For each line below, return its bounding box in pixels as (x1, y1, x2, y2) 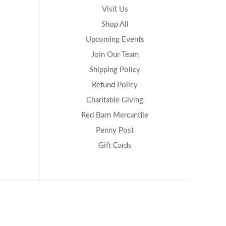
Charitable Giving (86, 94, 144, 104)
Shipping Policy (89, 64, 141, 74)
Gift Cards (98, 140, 132, 149)
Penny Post (96, 125, 134, 134)
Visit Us (101, 4, 128, 13)
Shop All (101, 19, 129, 28)
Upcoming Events (85, 34, 144, 43)
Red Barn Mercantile (81, 109, 149, 119)
